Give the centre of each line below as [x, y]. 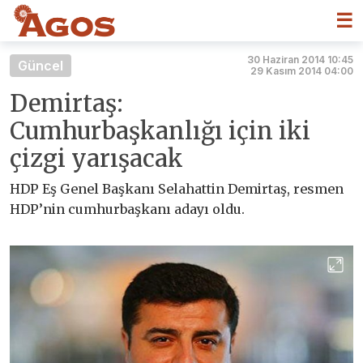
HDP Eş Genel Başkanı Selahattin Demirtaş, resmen [177, 188]
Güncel [41, 65]
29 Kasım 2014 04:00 [302, 70]
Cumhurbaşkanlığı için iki [160, 131]
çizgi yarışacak [96, 158]
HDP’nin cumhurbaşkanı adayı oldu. [127, 209]
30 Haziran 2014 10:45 [300, 59]
